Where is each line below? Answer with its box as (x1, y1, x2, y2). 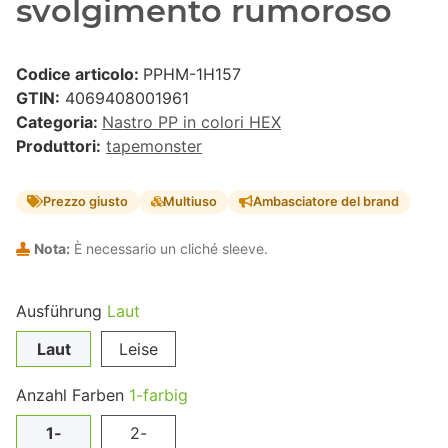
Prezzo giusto (43, 194, 129, 210)
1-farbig (129, 384, 188, 405)
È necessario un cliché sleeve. (70, 239, 268, 257)
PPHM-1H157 (143, 64, 241, 85)
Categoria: (16, 112, 102, 133)
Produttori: (16, 136, 101, 157)
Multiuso (162, 194, 217, 210)
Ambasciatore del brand (252, 194, 399, 210)
